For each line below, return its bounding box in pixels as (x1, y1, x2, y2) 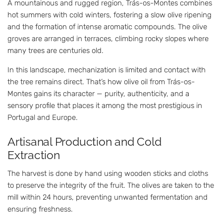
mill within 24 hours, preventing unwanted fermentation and (7, 192, 208, 202)
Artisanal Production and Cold (7, 135, 162, 149)
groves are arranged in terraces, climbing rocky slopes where (7, 34, 209, 44)
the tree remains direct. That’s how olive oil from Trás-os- (7, 77, 195, 87)
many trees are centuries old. (7, 46, 104, 55)
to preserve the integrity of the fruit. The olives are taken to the (7, 180, 214, 190)
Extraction (7, 148, 60, 162)
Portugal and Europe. (7, 113, 78, 122)
